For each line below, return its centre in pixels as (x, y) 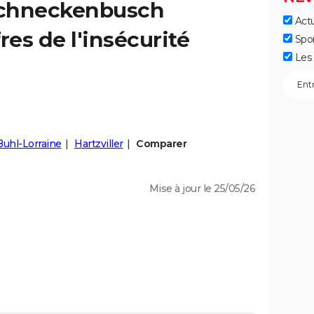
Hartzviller (99, 144)
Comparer (161, 144)
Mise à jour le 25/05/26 (202, 189)
